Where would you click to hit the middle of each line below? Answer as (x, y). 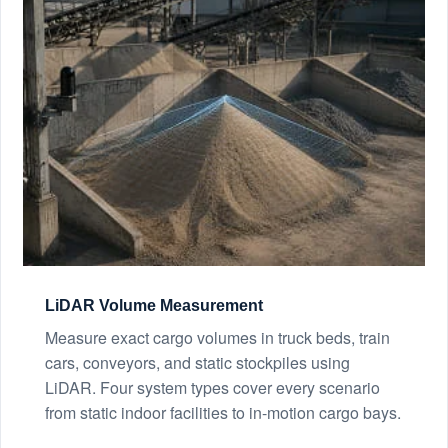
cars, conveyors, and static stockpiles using (197, 363)
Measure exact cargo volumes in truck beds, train (217, 338)
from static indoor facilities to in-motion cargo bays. (223, 413)
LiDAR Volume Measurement (154, 306)
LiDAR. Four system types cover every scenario (212, 388)
